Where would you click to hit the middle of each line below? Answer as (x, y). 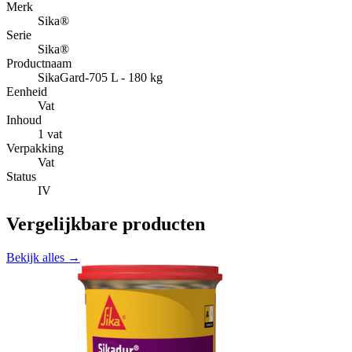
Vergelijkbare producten (106, 224)
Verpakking (35, 148)
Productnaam (39, 64)
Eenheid (27, 92)
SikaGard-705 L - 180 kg (100, 78)
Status (21, 177)
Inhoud (24, 120)
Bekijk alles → (43, 258)
